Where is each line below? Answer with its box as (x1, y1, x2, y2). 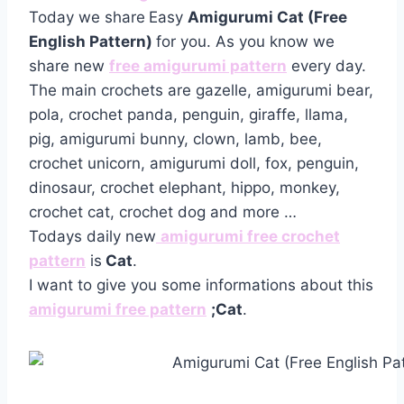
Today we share (29, 7, 145, 26)
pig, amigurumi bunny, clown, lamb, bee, (29, 129, 322, 148)
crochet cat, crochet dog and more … (29, 202, 297, 221)
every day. (287, 56, 366, 75)
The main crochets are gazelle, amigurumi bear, (29, 80, 373, 99)
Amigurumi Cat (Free (188, 7, 347, 26)
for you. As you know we (156, 32, 335, 50)
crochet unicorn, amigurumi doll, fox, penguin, (29, 153, 359, 172)
